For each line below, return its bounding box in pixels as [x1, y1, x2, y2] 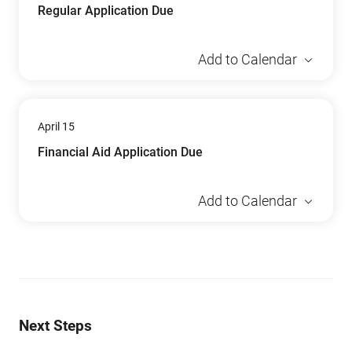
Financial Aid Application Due [38, 145, 203, 159]
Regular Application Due [38, 3, 174, 18]
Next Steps [19, 317, 92, 335]
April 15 [38, 120, 75, 133]
